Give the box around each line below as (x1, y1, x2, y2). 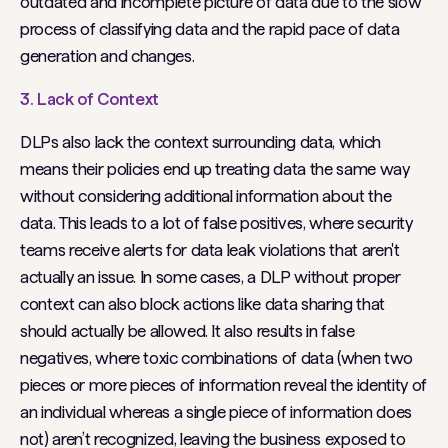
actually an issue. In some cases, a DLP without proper (20, 267, 401, 287)
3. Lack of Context (20, 89, 163, 109)
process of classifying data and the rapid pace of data (20, 19, 400, 39)
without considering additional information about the (20, 186, 392, 206)
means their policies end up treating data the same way (20, 159, 410, 179)
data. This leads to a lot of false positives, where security (20, 213, 413, 233)
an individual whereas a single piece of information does (20, 402, 412, 422)
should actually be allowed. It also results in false (20, 321, 355, 341)
